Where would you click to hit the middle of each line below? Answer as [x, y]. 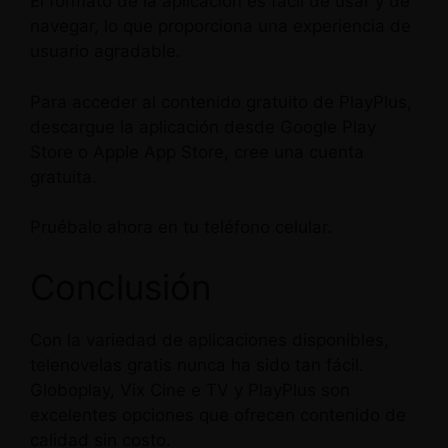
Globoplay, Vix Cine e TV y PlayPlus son [190, 389]
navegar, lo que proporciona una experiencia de [220, 26]
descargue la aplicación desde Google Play [203, 126]
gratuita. [63, 176]
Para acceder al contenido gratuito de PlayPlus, [221, 101]
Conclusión [120, 286]
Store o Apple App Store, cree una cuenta [197, 151]
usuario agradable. [105, 51]
